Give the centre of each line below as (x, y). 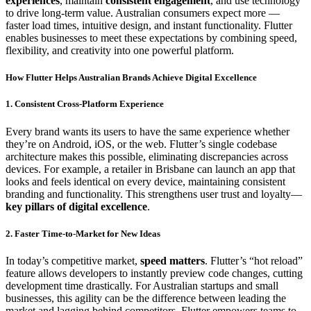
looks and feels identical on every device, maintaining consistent (145, 181)
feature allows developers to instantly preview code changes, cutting (154, 273)
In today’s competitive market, (73, 260)
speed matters (173, 260)
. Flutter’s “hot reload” (254, 260)
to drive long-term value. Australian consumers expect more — (143, 13)
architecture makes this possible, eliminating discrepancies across (147, 156)
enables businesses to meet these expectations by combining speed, (151, 38)
